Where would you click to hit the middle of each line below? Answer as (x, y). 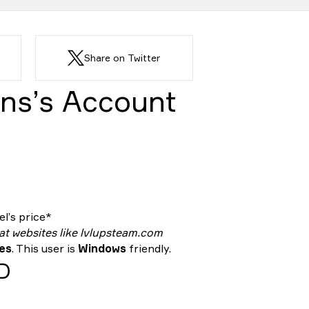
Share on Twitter (122, 58)
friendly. (149, 248)
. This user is (45, 248)
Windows (102, 248)
